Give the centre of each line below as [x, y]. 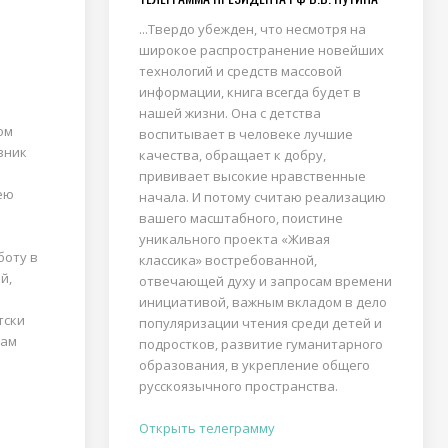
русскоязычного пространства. [238, 386]
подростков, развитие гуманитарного [260, 344]
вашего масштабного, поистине [240, 218]
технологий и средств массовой [240, 71]
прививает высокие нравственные [252, 176]
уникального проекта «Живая [234, 239]
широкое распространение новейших [261, 50]
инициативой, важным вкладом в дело [262, 302]
